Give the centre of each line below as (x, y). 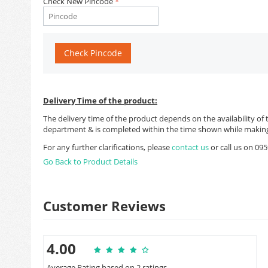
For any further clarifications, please (107, 147)
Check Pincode (93, 53)
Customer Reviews (104, 206)
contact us (191, 147)
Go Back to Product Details (90, 162)
